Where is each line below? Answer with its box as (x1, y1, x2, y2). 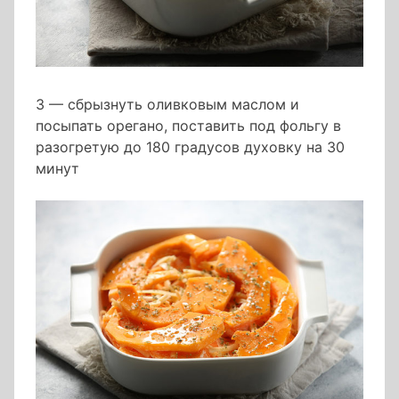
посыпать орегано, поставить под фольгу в (36, 117, 341, 135)
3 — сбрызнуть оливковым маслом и (36, 95, 299, 114)
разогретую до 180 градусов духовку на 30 (36, 138, 345, 157)
